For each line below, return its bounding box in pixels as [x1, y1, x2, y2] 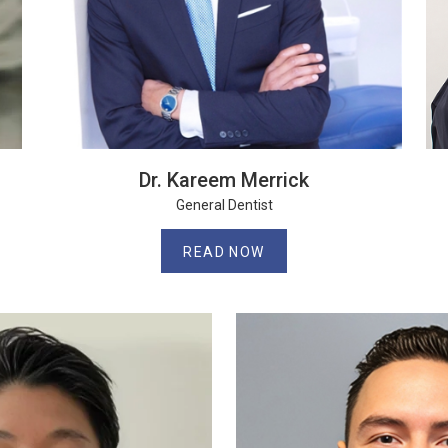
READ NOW [183, 244, 265, 260]
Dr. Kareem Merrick [139, 168, 309, 192]
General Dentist [175, 197, 273, 213]
